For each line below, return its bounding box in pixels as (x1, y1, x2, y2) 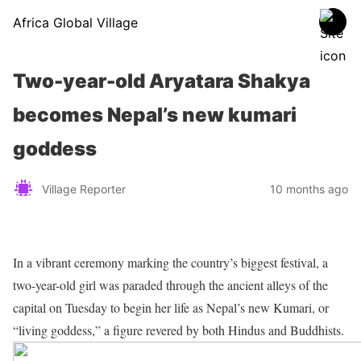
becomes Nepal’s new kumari (13, 103, 297, 127)
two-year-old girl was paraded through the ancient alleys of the (13, 276, 328, 293)
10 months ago (270, 181, 348, 196)
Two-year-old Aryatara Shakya (13, 69, 310, 93)
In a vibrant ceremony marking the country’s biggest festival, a (13, 254, 328, 271)
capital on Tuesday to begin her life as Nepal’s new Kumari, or (13, 299, 329, 316)
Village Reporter (42, 181, 126, 196)
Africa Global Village (13, 15, 138, 31)
